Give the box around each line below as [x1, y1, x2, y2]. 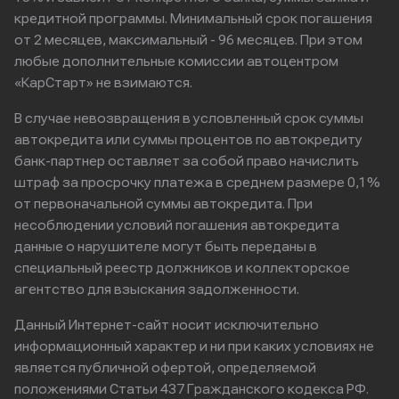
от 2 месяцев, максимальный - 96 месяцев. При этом [14, 32, 362, 47]
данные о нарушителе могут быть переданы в [14, 239, 317, 254]
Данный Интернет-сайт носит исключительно [14, 317, 319, 332]
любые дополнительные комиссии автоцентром [14, 53, 338, 69]
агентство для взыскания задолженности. [14, 281, 299, 297]
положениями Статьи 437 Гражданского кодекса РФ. [14, 381, 369, 396]
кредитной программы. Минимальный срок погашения [14, 11, 372, 26]
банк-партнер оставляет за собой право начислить [14, 153, 359, 168]
